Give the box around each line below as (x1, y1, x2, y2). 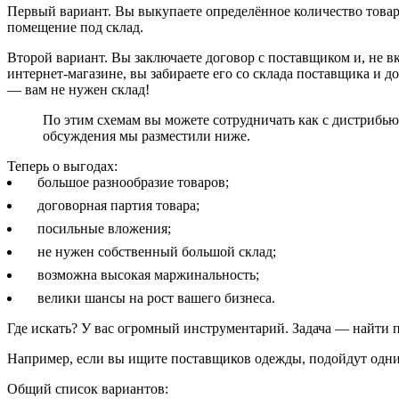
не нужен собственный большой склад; (37, 243, 276, 259)
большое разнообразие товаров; (37, 174, 229, 190)
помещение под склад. (7, 19, 143, 35)
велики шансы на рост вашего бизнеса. (37, 289, 275, 305)
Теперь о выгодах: (7, 158, 118, 174)
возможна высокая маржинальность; (37, 266, 259, 282)
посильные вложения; (37, 220, 171, 236)
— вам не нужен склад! (7, 81, 150, 97)
